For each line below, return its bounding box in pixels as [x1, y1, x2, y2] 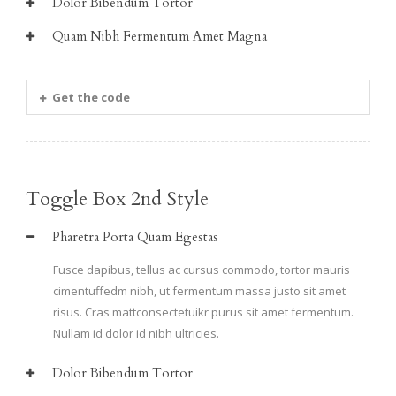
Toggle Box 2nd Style [26, 185, 209, 212]
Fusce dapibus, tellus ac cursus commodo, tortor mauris [53, 261, 350, 278]
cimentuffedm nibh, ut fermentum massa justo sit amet [53, 282, 346, 299]
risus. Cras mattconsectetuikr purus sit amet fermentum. [53, 303, 354, 320]
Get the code [52, 88, 130, 105]
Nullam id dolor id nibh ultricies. [53, 324, 219, 341]
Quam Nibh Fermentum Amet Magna [52, 27, 267, 45]
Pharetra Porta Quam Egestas [52, 227, 218, 246]
